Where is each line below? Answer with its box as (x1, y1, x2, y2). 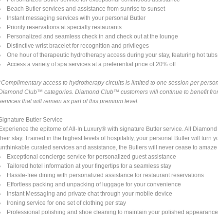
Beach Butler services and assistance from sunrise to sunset (7, 5, 165, 12)
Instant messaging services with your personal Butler (7, 14, 146, 21)
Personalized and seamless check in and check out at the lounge (7, 33, 179, 40)
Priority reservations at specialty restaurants (7, 23, 122, 31)
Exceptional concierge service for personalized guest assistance (7, 153, 177, 160)
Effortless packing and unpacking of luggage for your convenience (7, 181, 182, 188)
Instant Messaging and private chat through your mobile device (7, 190, 173, 197)
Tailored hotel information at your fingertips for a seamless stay (7, 162, 172, 169)
